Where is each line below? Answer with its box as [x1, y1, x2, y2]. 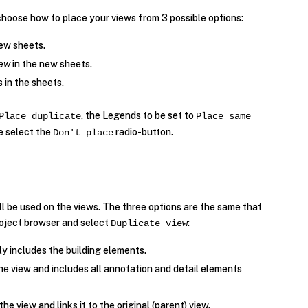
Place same [196, 110, 252, 122]
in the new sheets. [10, 58, 93, 69]
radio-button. [113, 126, 174, 137]
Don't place [53, 126, 114, 138]
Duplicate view [111, 217, 188, 229]
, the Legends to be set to [81, 109, 197, 121]
